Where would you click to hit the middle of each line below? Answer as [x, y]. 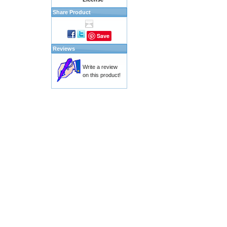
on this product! [102, 75]
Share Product [72, 12]
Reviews [64, 49]
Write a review [100, 67]
